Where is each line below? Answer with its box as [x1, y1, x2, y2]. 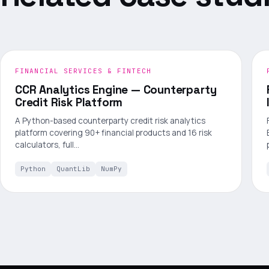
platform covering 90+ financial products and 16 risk [15, 127, 212, 139]
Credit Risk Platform [15, 95, 123, 110]
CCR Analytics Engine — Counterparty [15, 82, 217, 98]
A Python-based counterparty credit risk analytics [15, 115, 205, 127]
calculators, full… [15, 139, 79, 151]
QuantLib [56, 165, 90, 174]
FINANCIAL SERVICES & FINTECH [15, 67, 151, 76]
